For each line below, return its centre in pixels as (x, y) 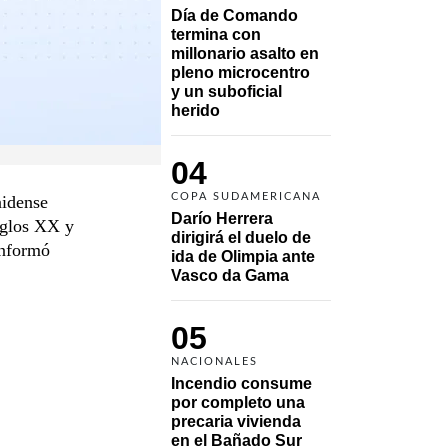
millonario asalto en (245, 53)
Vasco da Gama (232, 275)
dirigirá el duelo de (241, 237)
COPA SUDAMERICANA (246, 196)
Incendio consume (241, 383)
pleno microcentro (240, 72)
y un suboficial (226, 91)
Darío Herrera (222, 218)
